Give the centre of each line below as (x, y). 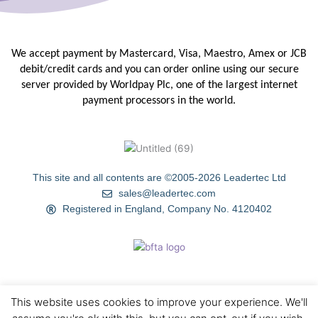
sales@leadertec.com (167, 194)
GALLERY (274, 308)
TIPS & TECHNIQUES (183, 308)
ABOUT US (90, 308)
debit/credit (48, 70)
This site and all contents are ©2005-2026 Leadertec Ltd (159, 178)
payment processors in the (144, 101)
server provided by (65, 85)
